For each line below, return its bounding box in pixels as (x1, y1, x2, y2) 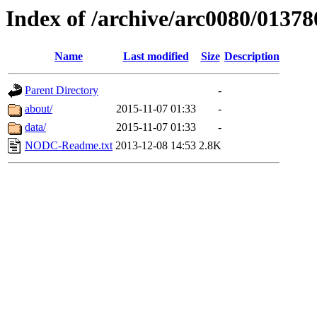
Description (224, 50, 279, 63)
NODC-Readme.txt (25, 139, 113, 152)
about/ (25, 103, 52, 115)
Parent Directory (25, 84, 98, 97)
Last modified (122, 50, 189, 63)
